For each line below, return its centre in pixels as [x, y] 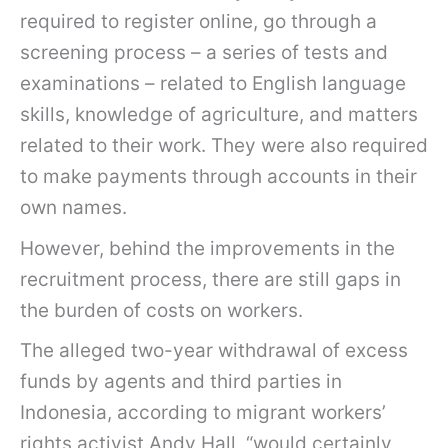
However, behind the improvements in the [207, 248]
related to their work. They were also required [224, 146]
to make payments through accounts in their [218, 177]
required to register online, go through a [198, 22]
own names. [73, 208]
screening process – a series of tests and [204, 53]
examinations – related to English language [213, 84]
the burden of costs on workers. [161, 310]
